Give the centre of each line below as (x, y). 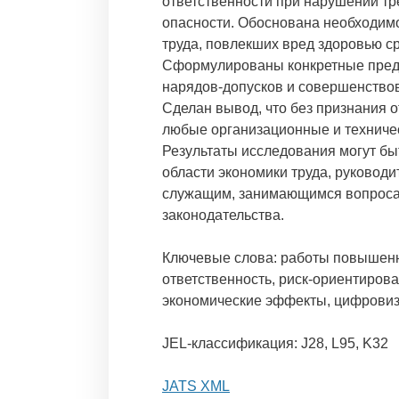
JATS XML (196, 387)
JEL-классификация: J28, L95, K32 (275, 344)
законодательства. (223, 216)
